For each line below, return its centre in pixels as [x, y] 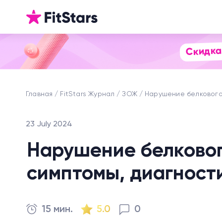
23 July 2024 [49, 124]
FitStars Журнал [87, 94]
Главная [39, 94]
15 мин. [57, 210]
